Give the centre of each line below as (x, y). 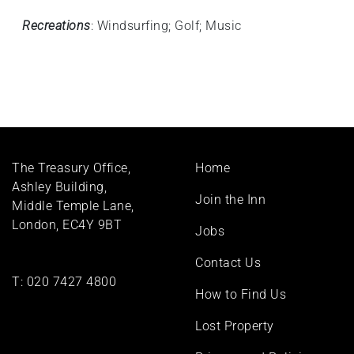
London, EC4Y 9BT (67, 225)
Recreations (56, 26)
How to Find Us (241, 294)
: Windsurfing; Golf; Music (166, 26)
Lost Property (235, 326)
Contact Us (228, 263)
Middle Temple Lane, (75, 206)
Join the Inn (230, 200)
